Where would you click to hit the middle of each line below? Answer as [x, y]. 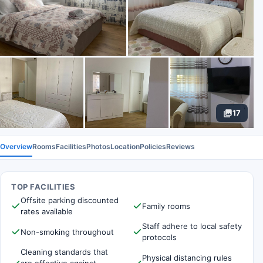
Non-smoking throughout [67, 232]
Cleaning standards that [64, 252]
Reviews [181, 146]
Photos [98, 146]
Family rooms [166, 206]
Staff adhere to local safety [192, 226]
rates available [47, 211]
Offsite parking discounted [70, 200]
